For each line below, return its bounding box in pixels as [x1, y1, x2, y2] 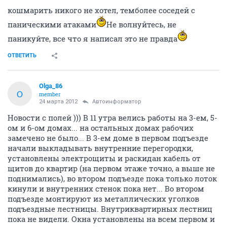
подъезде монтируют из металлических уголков [8, 194, 199, 204]
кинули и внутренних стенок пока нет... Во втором [8, 183, 204, 194]
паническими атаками [8, 19, 96, 29]
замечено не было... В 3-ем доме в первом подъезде [8, 133, 208, 143]
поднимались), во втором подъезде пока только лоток [8, 173, 217, 183]
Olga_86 [39, 82, 62, 90]
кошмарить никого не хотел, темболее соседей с [8, 5, 195, 15]
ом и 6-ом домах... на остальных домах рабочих [8, 123, 194, 133]
